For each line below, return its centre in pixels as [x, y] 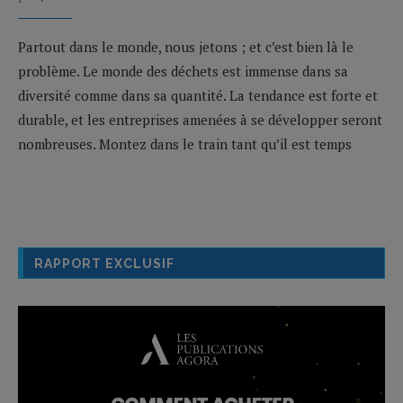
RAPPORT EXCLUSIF [104, 263]
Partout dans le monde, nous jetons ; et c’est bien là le [186, 46]
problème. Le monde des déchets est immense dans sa [183, 71]
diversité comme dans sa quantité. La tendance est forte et [198, 95]
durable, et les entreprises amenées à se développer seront [200, 119]
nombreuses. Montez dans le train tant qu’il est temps [185, 143]
